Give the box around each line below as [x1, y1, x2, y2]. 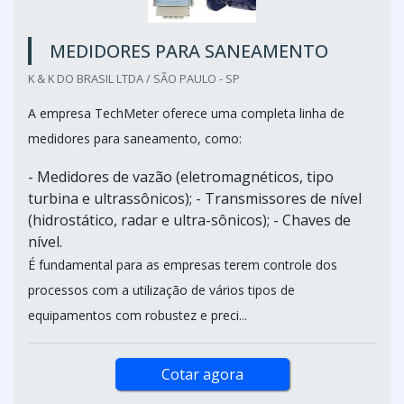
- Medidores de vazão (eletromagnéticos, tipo [28, 166, 334, 187]
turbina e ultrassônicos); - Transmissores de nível [28, 188, 362, 208]
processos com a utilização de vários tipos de [28, 280, 295, 298]
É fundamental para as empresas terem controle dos [28, 255, 337, 273]
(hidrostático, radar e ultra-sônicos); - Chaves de [28, 209, 351, 230]
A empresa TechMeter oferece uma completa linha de [28, 104, 344, 122]
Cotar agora [161, 363, 243, 384]
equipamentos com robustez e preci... [28, 306, 247, 324]
